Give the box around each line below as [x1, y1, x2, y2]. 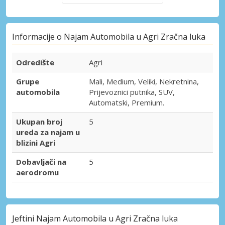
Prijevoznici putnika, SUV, [89, 87, 175, 97]
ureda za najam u [16, 127, 80, 138]
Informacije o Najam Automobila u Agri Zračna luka [12, 31, 205, 43]
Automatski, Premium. [89, 97, 164, 108]
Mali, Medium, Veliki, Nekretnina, [89, 76, 199, 87]
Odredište [16, 57, 54, 68]
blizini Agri [16, 138, 55, 148]
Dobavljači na [16, 157, 66, 167]
